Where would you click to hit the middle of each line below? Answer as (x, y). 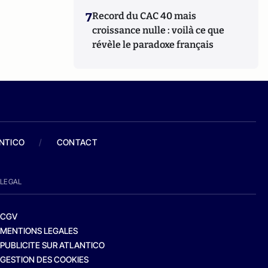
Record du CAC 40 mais (144, 16)
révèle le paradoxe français (153, 45)
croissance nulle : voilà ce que (159, 30)
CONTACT (77, 142)
